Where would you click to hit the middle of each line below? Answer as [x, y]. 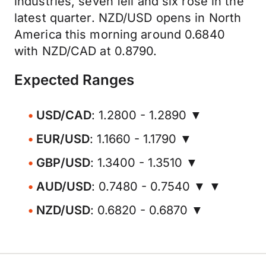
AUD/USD [64, 186]
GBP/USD [63, 163]
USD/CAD [64, 115]
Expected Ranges [74, 80]
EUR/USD [63, 139]
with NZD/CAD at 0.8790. [86, 51]
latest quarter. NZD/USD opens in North [128, 18]
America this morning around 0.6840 [120, 34]
